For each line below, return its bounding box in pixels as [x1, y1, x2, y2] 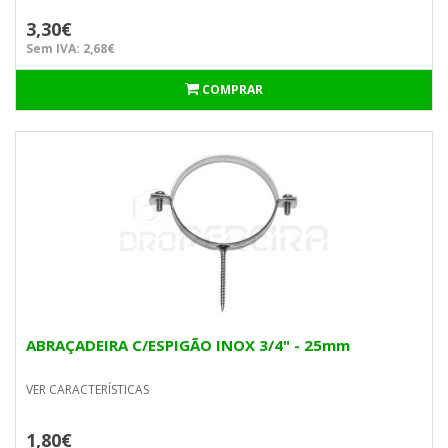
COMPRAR [202, 81, 263, 98]
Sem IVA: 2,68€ [26, 40, 115, 57]
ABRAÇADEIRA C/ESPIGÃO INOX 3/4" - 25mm [26, 335, 350, 355]
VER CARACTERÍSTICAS [26, 381, 149, 398]
